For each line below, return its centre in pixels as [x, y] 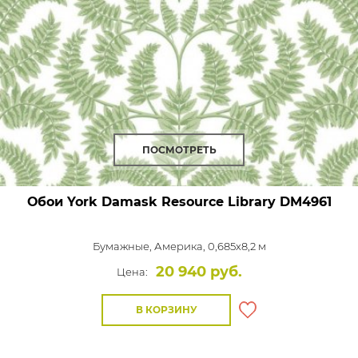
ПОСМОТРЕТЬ [179, 149]
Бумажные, [123, 246]
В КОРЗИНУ [166, 309]
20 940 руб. [199, 271]
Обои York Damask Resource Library [151, 201]
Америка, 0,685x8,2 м [210, 246]
